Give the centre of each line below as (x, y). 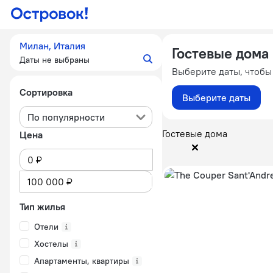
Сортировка (46, 92)
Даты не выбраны (55, 60)
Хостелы (51, 244)
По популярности (66, 117)
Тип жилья (42, 207)
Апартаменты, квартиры (82, 261)
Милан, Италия (52, 46)
